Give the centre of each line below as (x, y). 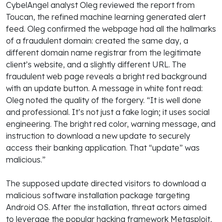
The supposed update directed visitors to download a (106, 183)
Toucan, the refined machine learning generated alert (106, 17)
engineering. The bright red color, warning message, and (111, 124)
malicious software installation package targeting (98, 195)
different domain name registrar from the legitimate (104, 52)
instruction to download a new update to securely (98, 136)
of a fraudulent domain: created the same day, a (97, 40)
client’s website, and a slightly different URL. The (96, 64)
